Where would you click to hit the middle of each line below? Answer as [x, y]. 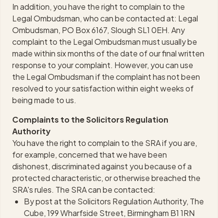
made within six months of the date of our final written [108, 53]
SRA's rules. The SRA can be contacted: [84, 190]
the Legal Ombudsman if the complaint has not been [106, 77]
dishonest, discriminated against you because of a [102, 166]
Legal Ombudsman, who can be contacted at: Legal [105, 18]
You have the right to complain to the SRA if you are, [105, 143]
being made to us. [44, 100]
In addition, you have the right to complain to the [99, 7]
